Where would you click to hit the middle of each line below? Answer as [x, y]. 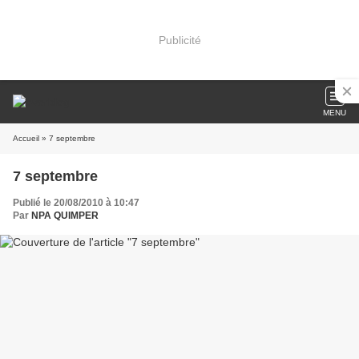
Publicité [179, 40]
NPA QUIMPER [65, 216]
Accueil [26, 138]
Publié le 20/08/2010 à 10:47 [76, 203]
